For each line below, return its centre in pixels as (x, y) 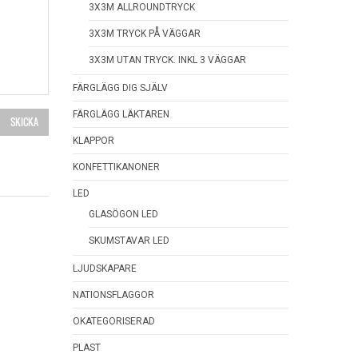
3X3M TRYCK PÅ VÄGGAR (145, 34)
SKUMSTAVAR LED (129, 241)
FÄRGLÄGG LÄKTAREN (121, 114)
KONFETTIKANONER (116, 167)
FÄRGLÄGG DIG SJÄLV (120, 88)
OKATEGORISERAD (114, 321)
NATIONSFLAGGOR (113, 295)
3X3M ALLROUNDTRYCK (142, 7)
